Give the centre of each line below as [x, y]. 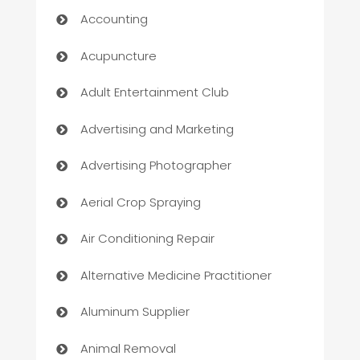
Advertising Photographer [155, 166]
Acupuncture [118, 55]
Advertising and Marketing [157, 129]
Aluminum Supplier [135, 312]
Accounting [114, 19]
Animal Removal [128, 348]
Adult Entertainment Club [154, 92]
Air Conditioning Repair [147, 239]
